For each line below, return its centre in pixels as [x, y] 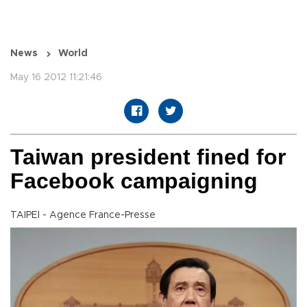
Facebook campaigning [134, 181]
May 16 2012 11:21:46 [56, 78]
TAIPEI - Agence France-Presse [83, 216]
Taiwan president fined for [148, 157]
